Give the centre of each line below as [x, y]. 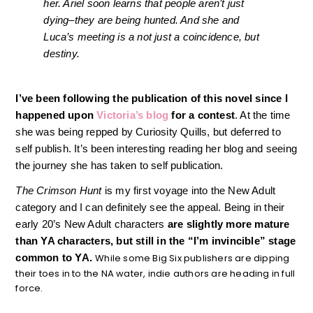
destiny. [61, 53]
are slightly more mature [227, 224]
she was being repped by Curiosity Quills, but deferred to [148, 131]
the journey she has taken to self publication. [119, 165]
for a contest [202, 115]
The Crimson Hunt [59, 190]
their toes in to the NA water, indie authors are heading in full [155, 273]
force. [29, 288]
